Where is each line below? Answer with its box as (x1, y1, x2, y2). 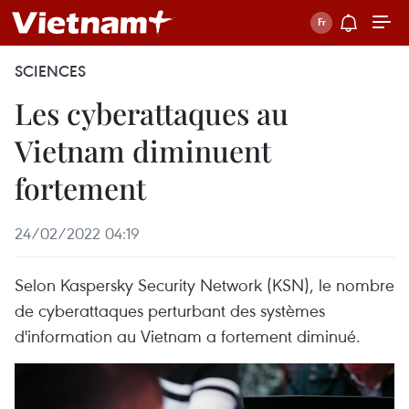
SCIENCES (15, 61, 86, 81)
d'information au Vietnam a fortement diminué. (15, 324, 361, 347)
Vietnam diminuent (15, 131, 271, 170)
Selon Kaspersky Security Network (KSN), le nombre (15, 273, 394, 296)
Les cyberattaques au (15, 93, 288, 132)
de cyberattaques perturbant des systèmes (15, 299, 325, 321)
